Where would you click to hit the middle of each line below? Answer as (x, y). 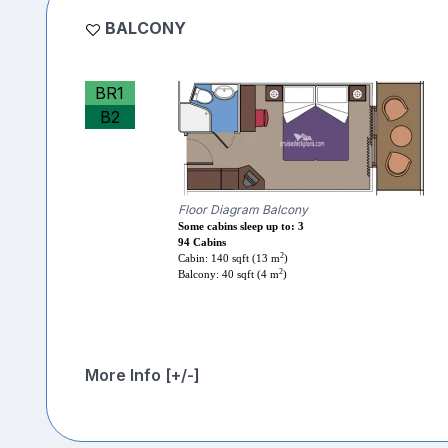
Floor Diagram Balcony (242, 210)
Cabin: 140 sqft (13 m (228, 259)
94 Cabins (201, 243)
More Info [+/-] (142, 375)
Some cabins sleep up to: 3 (240, 227)
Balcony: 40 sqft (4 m (228, 275)
